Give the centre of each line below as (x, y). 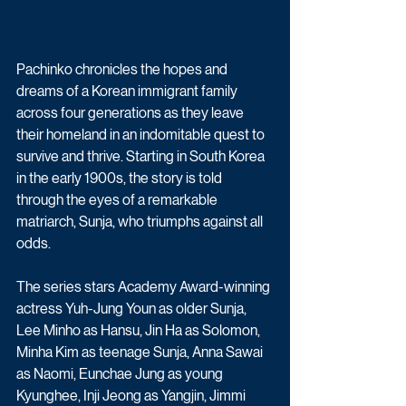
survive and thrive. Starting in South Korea (142, 156)
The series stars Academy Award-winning (145, 286)
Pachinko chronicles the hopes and (123, 69)
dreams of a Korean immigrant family (128, 91)
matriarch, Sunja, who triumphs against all (141, 221)
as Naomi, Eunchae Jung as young (121, 373)
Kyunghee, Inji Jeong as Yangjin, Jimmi (132, 395)
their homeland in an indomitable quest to (142, 134)
